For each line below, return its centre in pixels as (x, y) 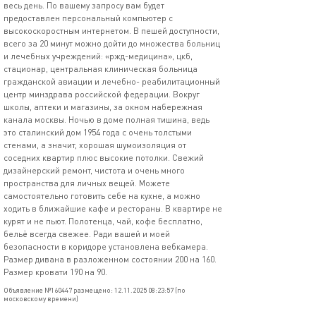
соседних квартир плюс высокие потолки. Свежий (104, 158)
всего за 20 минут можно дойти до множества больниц (112, 43)
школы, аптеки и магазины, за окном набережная (103, 107)
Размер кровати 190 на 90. (55, 272)
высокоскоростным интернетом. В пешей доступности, (111, 31)
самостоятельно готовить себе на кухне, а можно (102, 196)
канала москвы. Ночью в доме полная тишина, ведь (107, 120)
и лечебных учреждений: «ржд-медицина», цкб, (98, 56)
